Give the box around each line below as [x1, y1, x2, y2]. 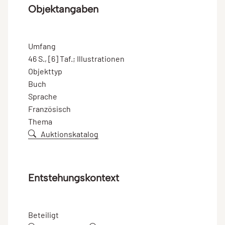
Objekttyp [28, 66, 62, 76]
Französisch [28, 103, 71, 114]
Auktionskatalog [41, 129, 98, 139]
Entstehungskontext [28, 171, 119, 184]
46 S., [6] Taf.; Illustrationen [28, 53, 125, 63]
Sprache [28, 91, 57, 101]
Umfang [28, 41, 56, 51]
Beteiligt [28, 209, 59, 219]
